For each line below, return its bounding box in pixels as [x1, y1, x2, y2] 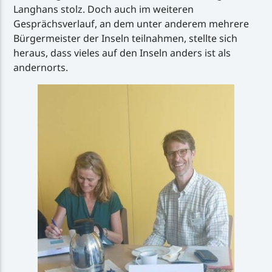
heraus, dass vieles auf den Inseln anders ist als [13, 46, 231, 60]
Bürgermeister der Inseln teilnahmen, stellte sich [13, 32, 238, 46]
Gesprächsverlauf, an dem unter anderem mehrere [13, 17, 250, 31]
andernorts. [13, 61, 69, 75]
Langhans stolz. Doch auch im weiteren [13, 2, 194, 16]
